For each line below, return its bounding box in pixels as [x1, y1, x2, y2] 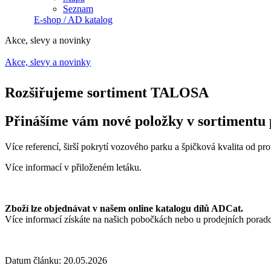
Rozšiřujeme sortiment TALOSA [5, 85, 209, 101]
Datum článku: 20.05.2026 [5, 255, 107, 266]
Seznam [63, 4, 93, 15]
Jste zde [5, 69, 54, 85]
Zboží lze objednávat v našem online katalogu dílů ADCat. [5, 203, 243, 214]
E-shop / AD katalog [34, 15, 113, 25]
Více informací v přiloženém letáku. [5, 162, 142, 172]
